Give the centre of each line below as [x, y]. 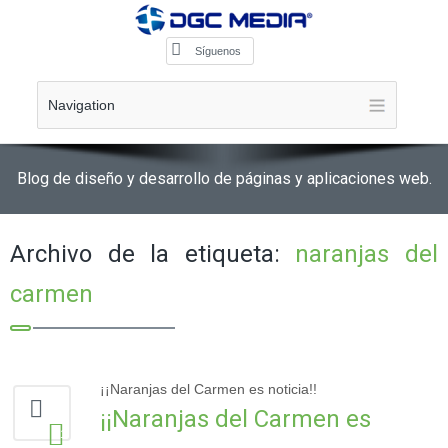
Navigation [81, 105]
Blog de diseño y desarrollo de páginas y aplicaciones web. [224, 178]
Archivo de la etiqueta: [153, 254]
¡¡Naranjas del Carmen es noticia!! [208, 389]
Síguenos [218, 51]
